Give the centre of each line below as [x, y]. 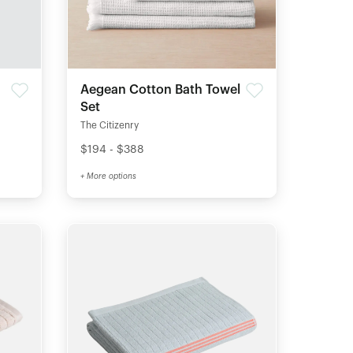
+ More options [108, 177]
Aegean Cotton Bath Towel [160, 90]
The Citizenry [109, 126]
